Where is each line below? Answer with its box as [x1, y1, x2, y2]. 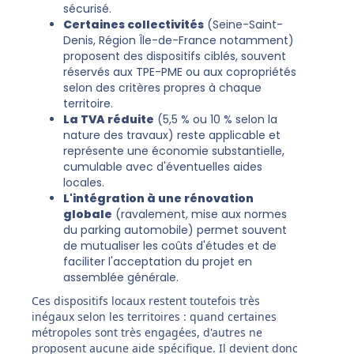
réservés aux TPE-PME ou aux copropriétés [63, 64, 296, 81]
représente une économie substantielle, [63, 143, 284, 160]
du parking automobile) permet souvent [63, 222, 287, 239]
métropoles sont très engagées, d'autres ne [32, 325, 262, 341]
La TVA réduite [63, 111, 154, 128]
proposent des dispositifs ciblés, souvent [63, 48, 286, 65]
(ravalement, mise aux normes [112, 206, 287, 223]
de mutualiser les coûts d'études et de [63, 238, 277, 254]
